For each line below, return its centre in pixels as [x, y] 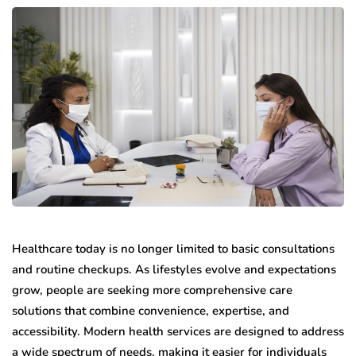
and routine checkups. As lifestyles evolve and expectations [174, 269]
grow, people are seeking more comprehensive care [152, 290]
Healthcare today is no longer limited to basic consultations [173, 248]
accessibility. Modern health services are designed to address [178, 331]
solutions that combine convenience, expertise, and [151, 310]
